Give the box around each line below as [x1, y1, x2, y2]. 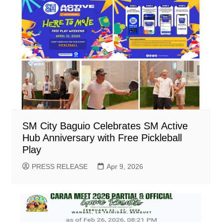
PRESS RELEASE [31, 163, 88, 171]
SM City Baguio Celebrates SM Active [22, 120, 188, 132]
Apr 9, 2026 [106, 163, 143, 171]
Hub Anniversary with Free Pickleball [22, 132, 182, 144]
